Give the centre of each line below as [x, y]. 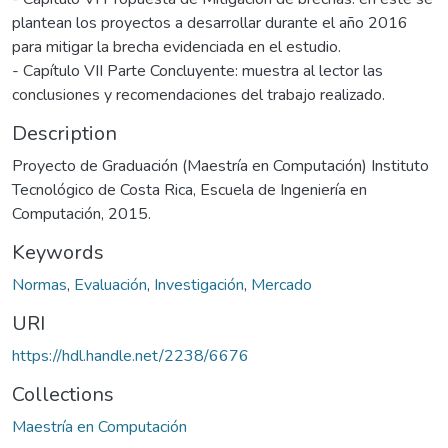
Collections [63, 394]
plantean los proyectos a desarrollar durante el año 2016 [210, 22]
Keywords [58, 252]
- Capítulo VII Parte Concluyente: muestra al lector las [197, 70]
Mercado [281, 284]
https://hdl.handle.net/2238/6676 [130, 355]
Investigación [199, 284]
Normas [39, 284]
